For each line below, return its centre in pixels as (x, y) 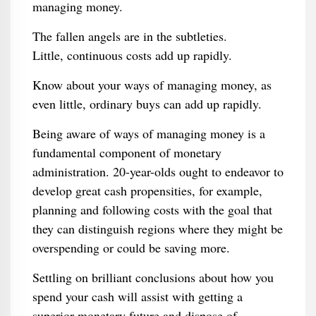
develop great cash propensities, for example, (147, 190)
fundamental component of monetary (127, 152)
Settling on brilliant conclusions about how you (153, 277)
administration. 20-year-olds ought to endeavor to (158, 171)
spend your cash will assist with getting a (137, 296)
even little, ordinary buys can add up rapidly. (147, 104)
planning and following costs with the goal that (152, 209)
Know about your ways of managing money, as (152, 85)
